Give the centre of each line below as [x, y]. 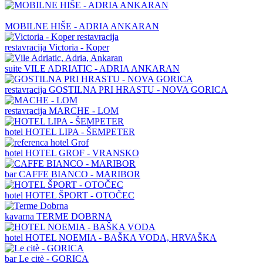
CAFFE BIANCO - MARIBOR [80, 174]
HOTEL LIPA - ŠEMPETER [80, 131]
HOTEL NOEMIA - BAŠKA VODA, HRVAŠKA [121, 237]
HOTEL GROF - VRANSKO [82, 153]
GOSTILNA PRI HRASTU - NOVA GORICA [138, 89]
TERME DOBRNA [74, 216]
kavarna [21, 216]
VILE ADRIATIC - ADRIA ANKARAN [102, 68]
